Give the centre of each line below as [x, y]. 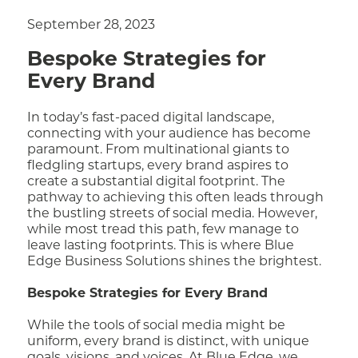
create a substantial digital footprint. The [157, 182]
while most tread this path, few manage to [163, 230]
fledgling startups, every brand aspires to [158, 166]
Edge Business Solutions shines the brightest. [175, 262]
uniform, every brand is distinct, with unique [169, 342]
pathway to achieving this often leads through [176, 198]
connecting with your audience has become [169, 134]
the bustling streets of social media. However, [173, 214]
